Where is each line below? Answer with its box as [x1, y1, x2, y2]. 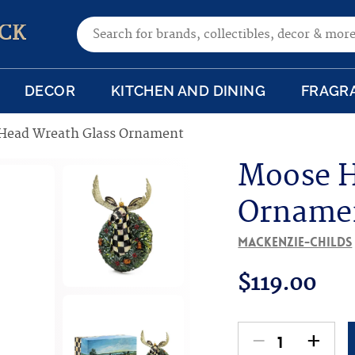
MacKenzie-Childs [238, 234, 353, 251]
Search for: [76, 18, 146, 35]
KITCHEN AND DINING [110, 82, 265, 100]
